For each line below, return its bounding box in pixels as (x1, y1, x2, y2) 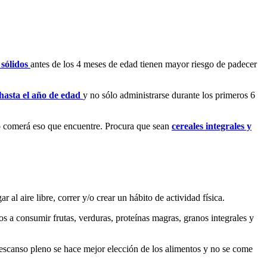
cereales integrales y (172, 121, 252, 132)
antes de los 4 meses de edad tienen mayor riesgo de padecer (30, 59, 257, 70)
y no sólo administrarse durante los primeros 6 (83, 90, 255, 101)
